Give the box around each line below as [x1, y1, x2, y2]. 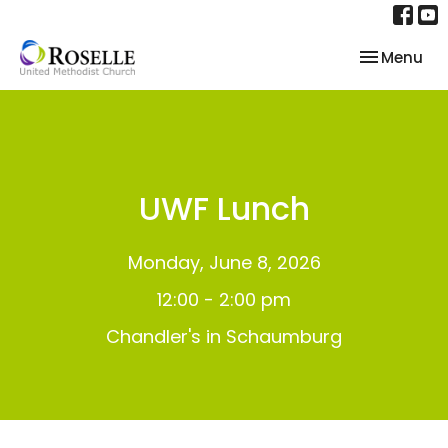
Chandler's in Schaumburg [106, 324, 342, 349]
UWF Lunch [138, 186, 310, 231]
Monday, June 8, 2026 [127, 250, 321, 275]
